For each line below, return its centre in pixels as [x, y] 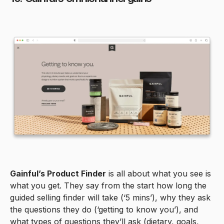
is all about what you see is [158, 173]
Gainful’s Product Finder [58, 173]
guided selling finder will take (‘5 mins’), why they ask [110, 197]
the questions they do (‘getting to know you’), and [104, 209]
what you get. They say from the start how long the [108, 185]
